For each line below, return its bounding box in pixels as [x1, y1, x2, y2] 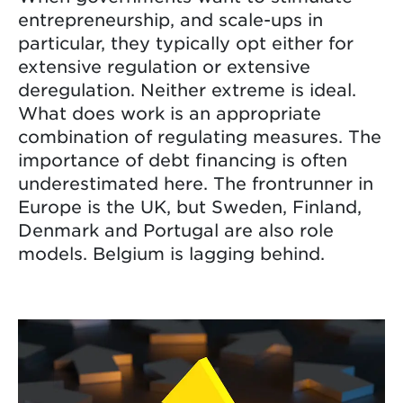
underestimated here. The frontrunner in [18, 172, 373, 193]
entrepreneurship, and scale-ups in [18, 8, 323, 30]
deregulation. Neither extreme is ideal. [18, 78, 356, 100]
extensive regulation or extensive [18, 55, 310, 76]
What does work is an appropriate [18, 102, 321, 123]
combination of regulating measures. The [18, 125, 381, 147]
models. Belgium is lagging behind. [18, 242, 325, 264]
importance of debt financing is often [18, 148, 347, 170]
